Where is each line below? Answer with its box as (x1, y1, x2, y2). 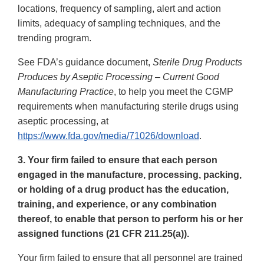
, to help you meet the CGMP (114, 87, 233, 97)
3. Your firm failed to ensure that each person (18, 155, 217, 166)
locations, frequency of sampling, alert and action (18, 4, 221, 14)
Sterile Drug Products (153, 57, 242, 68)
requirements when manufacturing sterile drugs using (18, 101, 239, 112)
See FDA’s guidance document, (18, 57, 153, 68)
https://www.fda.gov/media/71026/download (18, 131, 199, 141)
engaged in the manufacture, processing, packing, (18, 170, 242, 180)
